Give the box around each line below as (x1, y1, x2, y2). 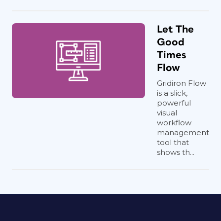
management (157, 127, 209, 137)
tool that (157, 137, 189, 147)
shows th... (157, 147, 194, 157)
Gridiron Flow (157, 78, 206, 88)
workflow (157, 117, 191, 127)
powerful (157, 98, 191, 108)
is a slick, (157, 88, 187, 98)
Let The (157, 24, 194, 35)
